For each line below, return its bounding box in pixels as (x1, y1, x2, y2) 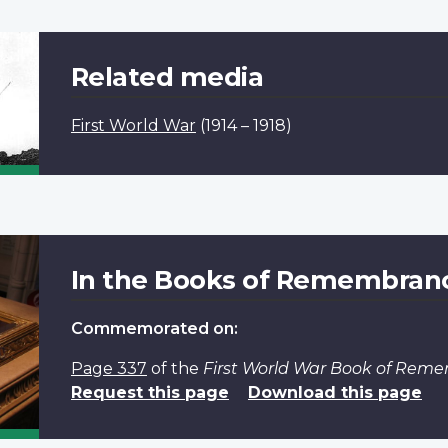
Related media (70, 60, 264, 92)
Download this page (247, 382, 422, 402)
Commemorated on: (70, 318, 238, 338)
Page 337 (70, 358, 147, 378)
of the (146, 358, 203, 378)
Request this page (70, 382, 229, 402)
